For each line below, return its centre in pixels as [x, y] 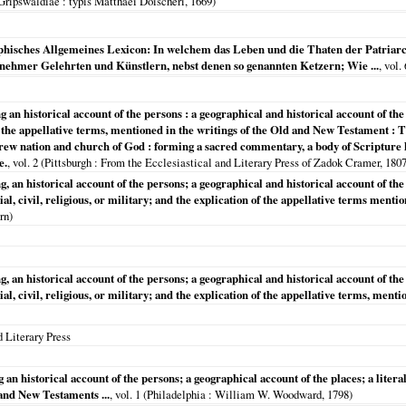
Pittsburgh [68, 162]
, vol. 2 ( [26, 162]
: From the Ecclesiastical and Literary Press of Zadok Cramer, [238, 162]
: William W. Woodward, [266, 394]
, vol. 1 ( [128, 394]
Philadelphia [176, 394]
